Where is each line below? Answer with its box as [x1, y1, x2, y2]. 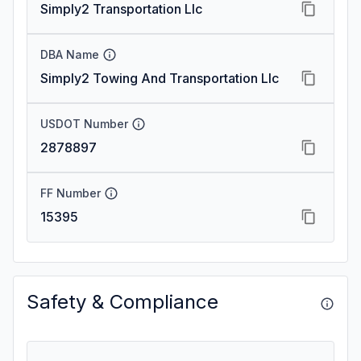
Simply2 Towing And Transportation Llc [40, 70, 279, 86]
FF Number [40, 186, 101, 200]
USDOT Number [40, 117, 128, 131]
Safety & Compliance [27, 290, 218, 313]
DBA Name [40, 48, 99, 61]
